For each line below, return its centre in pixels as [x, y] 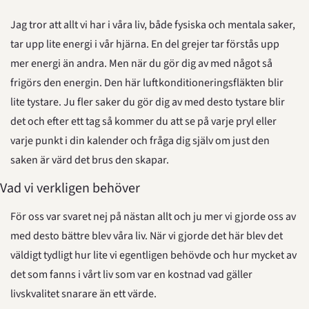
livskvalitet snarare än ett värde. [83, 294]
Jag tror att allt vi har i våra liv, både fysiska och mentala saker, [153, 25]
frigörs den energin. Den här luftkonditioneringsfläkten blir [147, 83]
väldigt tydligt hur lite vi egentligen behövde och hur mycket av [153, 255]
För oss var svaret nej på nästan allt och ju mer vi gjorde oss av [153, 217]
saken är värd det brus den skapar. [90, 160]
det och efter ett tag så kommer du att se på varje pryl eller [143, 121]
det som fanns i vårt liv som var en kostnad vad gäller [131, 275]
